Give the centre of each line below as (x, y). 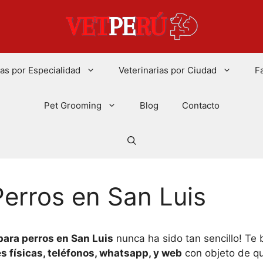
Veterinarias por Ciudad (168, 70)
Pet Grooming (73, 105)
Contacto (200, 105)
